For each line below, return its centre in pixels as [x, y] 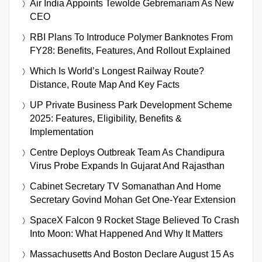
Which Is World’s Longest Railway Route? [117, 71]
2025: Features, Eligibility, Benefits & [106, 119]
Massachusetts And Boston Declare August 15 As [132, 254]
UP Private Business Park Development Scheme [131, 105]
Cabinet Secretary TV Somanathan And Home [125, 187]
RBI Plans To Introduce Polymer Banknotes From [131, 37]
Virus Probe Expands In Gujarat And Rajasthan [127, 166]
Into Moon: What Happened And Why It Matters [126, 234]
